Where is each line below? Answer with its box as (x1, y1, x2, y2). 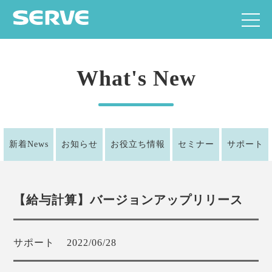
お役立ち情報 (110, 140, 165, 149)
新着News (8, 140, 49, 149)
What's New (76, 66, 196, 90)
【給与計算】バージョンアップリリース (13, 192, 243, 206)
